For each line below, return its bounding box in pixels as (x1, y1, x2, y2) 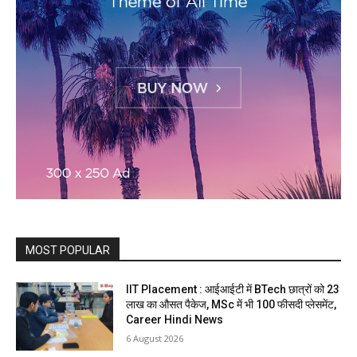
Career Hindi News (126, 313, 224, 327)
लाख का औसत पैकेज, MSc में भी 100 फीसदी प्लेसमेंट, (126, 298, 337, 312)
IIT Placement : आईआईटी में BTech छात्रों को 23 (126, 283, 340, 296)
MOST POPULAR (25, 244, 110, 257)
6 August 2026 (126, 332, 184, 345)
